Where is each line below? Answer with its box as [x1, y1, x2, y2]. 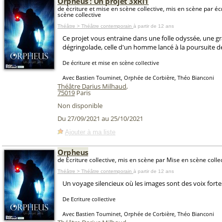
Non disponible [57, 101, 103, 110]
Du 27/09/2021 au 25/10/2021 [57, 114, 143, 123]
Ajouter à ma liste [65, 128, 115, 136]
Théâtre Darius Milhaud [57, 82, 126, 91]
